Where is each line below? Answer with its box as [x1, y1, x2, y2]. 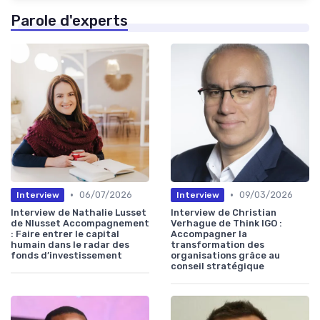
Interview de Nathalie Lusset [11, 207, 146, 219]
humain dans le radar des [11, 239, 129, 251]
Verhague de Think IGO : [171, 218, 282, 229]
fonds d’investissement [11, 250, 122, 261]
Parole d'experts [11, 12, 128, 30]
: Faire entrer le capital [11, 229, 119, 240]
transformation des [171, 239, 264, 251]
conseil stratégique [171, 261, 264, 272]
